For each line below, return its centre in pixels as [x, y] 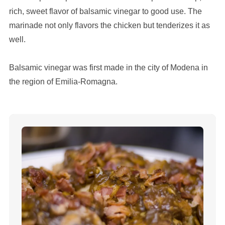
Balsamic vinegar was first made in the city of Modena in [108, 68]
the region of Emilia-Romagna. [63, 82]
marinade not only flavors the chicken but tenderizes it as [109, 26]
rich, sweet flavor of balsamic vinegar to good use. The [105, 12]
